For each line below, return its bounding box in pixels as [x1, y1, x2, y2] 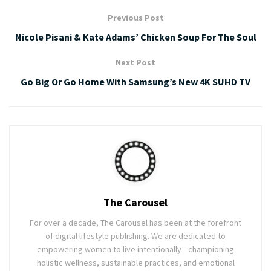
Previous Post [107, 11, 164, 23]
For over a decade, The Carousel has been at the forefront [30, 217, 241, 228]
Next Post [116, 56, 155, 68]
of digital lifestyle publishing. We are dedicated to [45, 230, 226, 241]
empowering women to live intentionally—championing [37, 243, 234, 255]
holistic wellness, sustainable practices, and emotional [36, 256, 235, 268]
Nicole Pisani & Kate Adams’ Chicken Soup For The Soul [15, 30, 256, 43]
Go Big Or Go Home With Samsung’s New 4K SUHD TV [21, 75, 250, 88]
